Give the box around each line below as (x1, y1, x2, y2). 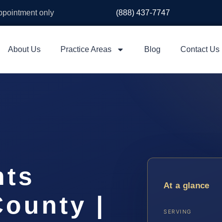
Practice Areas (60, 45, 111, 54)
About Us (7, 45, 41, 54)
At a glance (164, 181, 210, 190)
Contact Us (180, 45, 220, 54)
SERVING (164, 208, 192, 216)
